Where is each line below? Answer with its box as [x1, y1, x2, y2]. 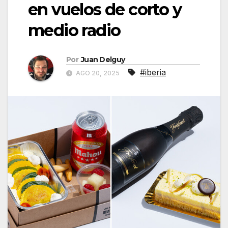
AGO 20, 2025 [74, 69, 121, 77]
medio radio [28, 20, 121, 41]
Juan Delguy [80, 55, 125, 65]
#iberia [140, 67, 166, 78]
